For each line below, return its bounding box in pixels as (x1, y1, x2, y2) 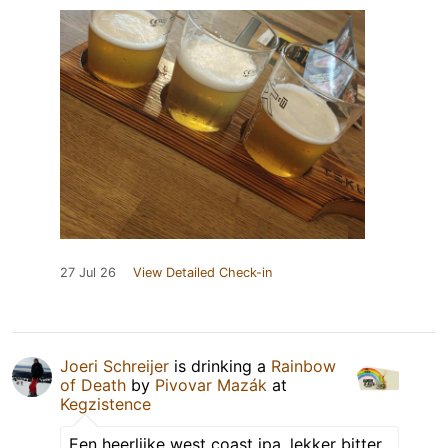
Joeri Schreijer (60, 356, 169, 377)
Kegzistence (60, 394, 151, 415)
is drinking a (169, 356, 271, 377)
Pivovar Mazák (155, 375, 267, 396)
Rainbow (271, 356, 336, 377)
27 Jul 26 (60, 265, 116, 281)
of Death (60, 375, 126, 396)
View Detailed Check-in (133, 265, 272, 281)
